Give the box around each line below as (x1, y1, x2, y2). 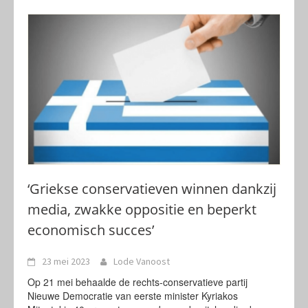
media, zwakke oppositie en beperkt (27, 200, 256, 219)
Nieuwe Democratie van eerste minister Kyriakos (27, 289, 238, 302)
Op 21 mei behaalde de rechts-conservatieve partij (27, 275, 247, 289)
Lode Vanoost (113, 255, 170, 267)
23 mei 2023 (42, 255, 90, 267)
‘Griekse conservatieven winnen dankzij (27, 179, 276, 198)
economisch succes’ (27, 221, 154, 239)
